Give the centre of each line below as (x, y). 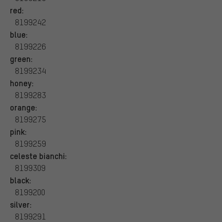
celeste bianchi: (38, 156)
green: (21, 59)
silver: (21, 204)
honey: (22, 83)
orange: (24, 107)
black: (21, 180)
